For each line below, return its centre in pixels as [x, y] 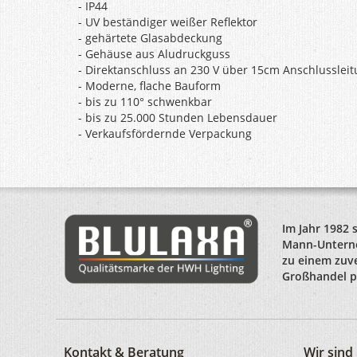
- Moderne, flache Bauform [149, 86]
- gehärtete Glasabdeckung [150, 38]
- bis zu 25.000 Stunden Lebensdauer [178, 118]
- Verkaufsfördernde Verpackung [165, 134]
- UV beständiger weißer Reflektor [168, 22]
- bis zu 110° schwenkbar [145, 102]
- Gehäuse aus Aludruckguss [154, 54]
